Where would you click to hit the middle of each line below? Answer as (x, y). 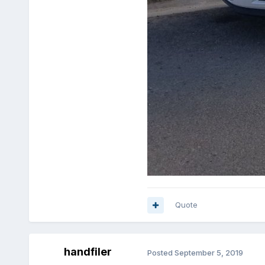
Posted (161, 252)
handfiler (88, 252)
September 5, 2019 (209, 252)
